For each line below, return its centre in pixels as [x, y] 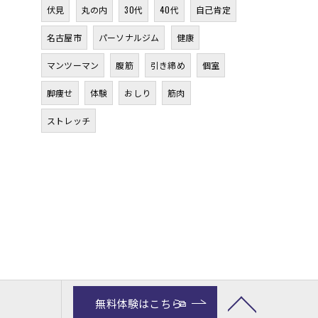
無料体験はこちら [138, 303]
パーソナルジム [129, 37]
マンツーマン [73, 65]
